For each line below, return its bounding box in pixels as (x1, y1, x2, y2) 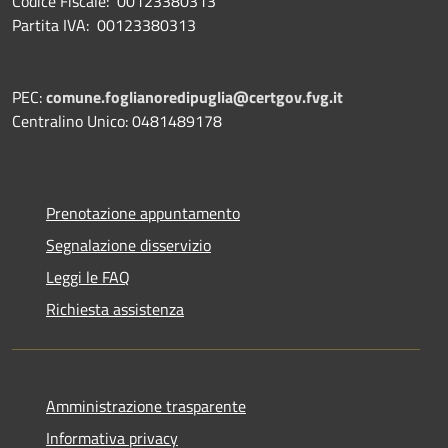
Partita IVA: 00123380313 (12, 12, 196, 37)
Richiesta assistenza (46, 296, 184, 321)
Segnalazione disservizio (46, 232, 211, 257)
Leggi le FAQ (46, 264, 130, 289)
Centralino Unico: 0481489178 (12, 108, 222, 133)
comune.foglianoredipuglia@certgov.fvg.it (46, 84, 343, 109)
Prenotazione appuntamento (46, 200, 240, 225)
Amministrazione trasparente (46, 393, 246, 418)
